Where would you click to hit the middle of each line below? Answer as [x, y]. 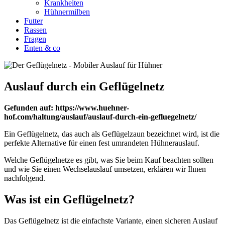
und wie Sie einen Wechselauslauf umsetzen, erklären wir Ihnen [105, 169]
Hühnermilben [67, 12]
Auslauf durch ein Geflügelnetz [84, 86]
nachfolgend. [25, 178]
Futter [33, 21]
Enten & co [42, 48]
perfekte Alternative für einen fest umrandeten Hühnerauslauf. [102, 143]
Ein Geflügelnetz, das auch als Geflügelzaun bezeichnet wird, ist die [112, 134]
